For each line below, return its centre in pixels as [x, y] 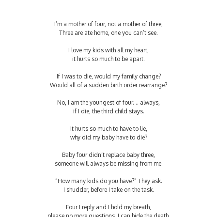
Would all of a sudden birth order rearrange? [108, 85]
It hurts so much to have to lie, [108, 128]
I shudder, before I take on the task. [108, 189]
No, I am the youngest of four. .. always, [108, 102]
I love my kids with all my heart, [108, 50]
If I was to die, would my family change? [108, 76]
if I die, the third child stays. [108, 111]
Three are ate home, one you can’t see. [108, 32]
